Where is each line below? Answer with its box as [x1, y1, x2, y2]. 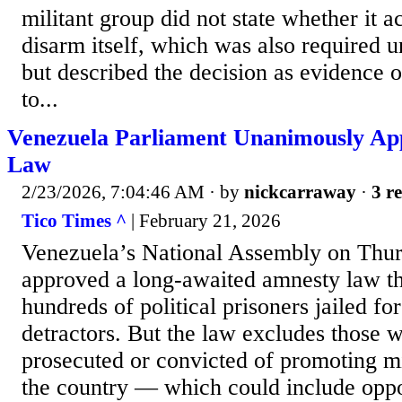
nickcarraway [244, 181, 356, 204]
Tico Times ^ [22, 209, 127, 232]
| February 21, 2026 [127, 209, 281, 232]
